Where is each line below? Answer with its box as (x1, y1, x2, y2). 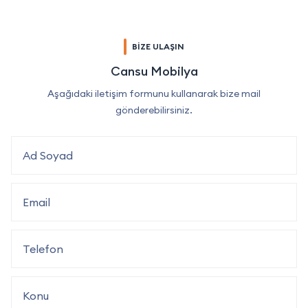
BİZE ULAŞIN (132, 41, 184, 52)
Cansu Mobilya (110, 63, 198, 79)
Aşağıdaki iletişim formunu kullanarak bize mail (47, 87, 261, 100)
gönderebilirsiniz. (115, 103, 192, 116)
